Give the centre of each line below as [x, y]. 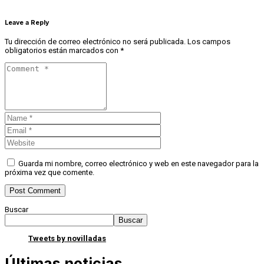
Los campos [209, 41]
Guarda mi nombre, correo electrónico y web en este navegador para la [138, 163]
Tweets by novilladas [67, 238]
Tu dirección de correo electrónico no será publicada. [95, 41]
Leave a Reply [27, 22]
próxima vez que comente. [49, 172]
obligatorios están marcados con [62, 50]
